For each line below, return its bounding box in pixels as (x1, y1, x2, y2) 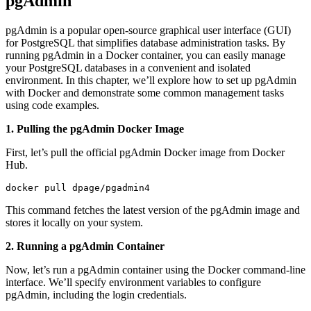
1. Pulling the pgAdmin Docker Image (6, 122, 184, 135)
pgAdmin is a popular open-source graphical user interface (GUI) (6, 24, 291, 36)
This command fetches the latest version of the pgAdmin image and (6, 203, 300, 216)
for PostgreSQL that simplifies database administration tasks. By (6, 36, 285, 49)
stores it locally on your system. (6, 216, 143, 228)
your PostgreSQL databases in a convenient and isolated (6, 61, 251, 74)
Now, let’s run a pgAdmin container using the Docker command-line (6, 263, 305, 276)
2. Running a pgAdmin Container (6, 239, 165, 252)
